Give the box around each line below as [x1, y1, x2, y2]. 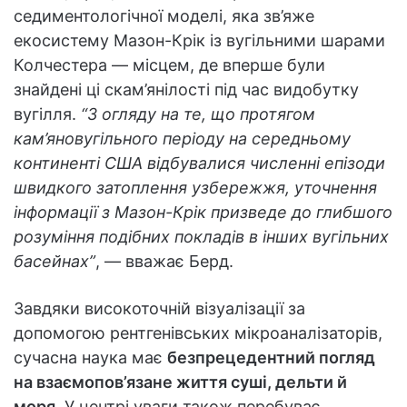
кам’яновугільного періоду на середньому [14, 128, 351, 148]
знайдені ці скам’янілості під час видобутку [14, 79, 359, 99]
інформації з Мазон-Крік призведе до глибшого [14, 202, 392, 222]
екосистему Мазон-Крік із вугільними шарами [14, 30, 385, 50]
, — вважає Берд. [95, 251, 233, 271]
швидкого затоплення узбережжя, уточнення [14, 177, 377, 197]
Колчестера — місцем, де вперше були [14, 55, 325, 74]
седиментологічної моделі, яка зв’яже [14, 5, 314, 25]
